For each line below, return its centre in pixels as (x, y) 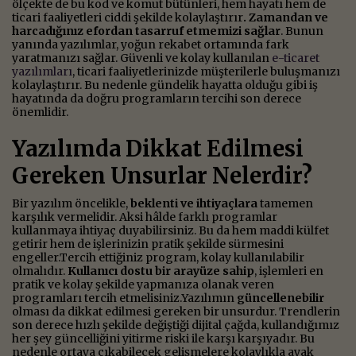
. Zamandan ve (286, 17)
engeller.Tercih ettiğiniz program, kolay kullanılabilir (158, 257)
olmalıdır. (40, 271)
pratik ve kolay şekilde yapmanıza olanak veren (143, 284)
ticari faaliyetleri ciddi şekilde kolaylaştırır (128, 17)
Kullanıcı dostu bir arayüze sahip (161, 271)
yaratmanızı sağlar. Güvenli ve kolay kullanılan (142, 58)
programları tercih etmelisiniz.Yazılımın (124, 298)
